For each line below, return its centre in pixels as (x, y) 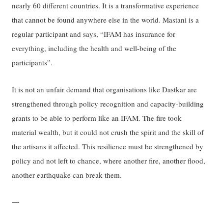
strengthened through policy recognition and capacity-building (108, 103)
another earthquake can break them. (68, 175)
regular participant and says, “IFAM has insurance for (94, 34)
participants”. (34, 63)
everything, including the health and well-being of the (94, 48)
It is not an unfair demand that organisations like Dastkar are (105, 89)
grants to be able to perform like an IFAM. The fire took (97, 118)
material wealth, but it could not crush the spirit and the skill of (108, 132)
